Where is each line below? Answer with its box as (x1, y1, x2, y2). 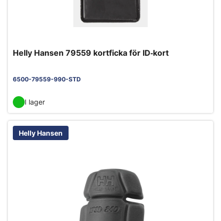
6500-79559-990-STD (13, 75, 81, 83)
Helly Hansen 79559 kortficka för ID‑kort (13, 47, 169, 58)
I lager (25, 98, 45, 107)
